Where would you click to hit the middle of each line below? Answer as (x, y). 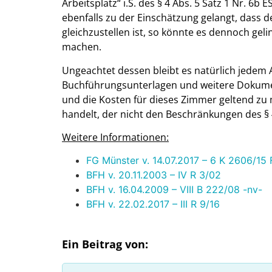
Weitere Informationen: (115, 137)
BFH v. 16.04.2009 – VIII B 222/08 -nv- (174, 190)
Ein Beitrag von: (105, 244)
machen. (82, 47)
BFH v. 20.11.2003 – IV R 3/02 (154, 175)
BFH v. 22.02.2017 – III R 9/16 (153, 204)
